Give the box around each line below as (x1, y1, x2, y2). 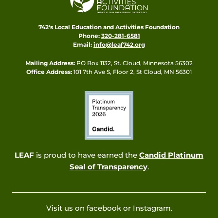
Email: (73, 40, 92, 48)
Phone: (78, 32, 100, 39)
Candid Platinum (139, 150, 203, 160)
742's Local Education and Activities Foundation (38, 23, 180, 31)
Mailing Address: (25, 59, 75, 67)
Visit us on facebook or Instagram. (46, 203, 172, 213)
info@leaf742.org (93, 40, 145, 48)
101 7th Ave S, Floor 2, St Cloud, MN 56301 (72, 68, 192, 75)
